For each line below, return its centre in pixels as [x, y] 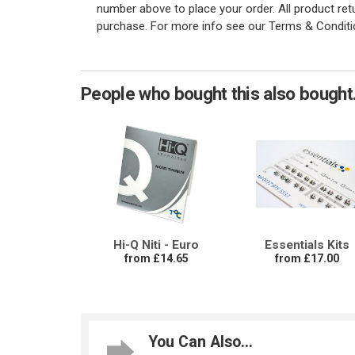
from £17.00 [307, 259]
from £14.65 [156, 259]
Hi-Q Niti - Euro [156, 245]
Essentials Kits [307, 245]
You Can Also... [200, 342]
